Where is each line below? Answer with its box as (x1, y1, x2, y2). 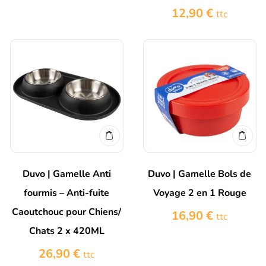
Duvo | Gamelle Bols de (148, 167, 251, 181)
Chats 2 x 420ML (28, 224, 104, 238)
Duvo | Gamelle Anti (22, 167, 111, 181)
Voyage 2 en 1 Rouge (153, 186, 246, 200)
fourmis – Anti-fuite (24, 186, 109, 200)
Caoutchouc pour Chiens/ (12, 205, 121, 219)
